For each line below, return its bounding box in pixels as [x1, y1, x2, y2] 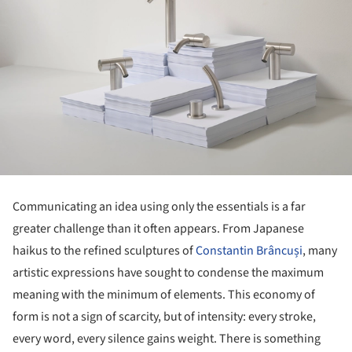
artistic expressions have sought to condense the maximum [13, 263, 324, 281]
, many [302, 241, 337, 259]
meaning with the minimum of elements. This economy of [13, 285, 315, 303]
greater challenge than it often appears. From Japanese [13, 219, 304, 237]
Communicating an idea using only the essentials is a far [13, 197, 306, 215]
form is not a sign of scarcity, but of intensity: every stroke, [13, 307, 316, 325]
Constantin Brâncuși [196, 241, 302, 259]
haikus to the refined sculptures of [13, 241, 196, 259]
